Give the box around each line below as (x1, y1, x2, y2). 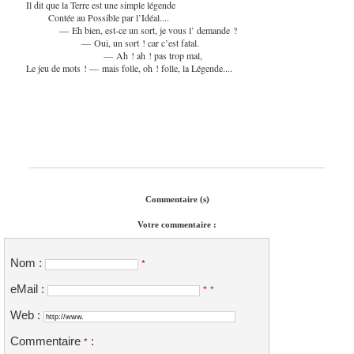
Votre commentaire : (137, 220, 217, 230)
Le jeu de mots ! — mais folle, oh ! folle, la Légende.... (25, 61, 232, 74)
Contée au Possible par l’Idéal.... (25, 10, 169, 24)
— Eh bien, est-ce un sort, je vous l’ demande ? (25, 23, 237, 36)
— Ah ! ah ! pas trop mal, (25, 48, 202, 62)
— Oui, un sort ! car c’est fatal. (25, 36, 199, 49)
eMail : (10, 283, 47, 296)
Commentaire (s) (145, 194, 209, 205)
